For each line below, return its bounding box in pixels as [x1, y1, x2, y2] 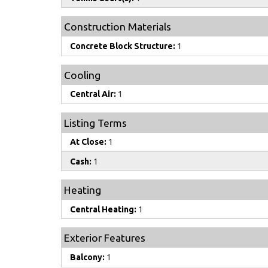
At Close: [70, 137, 106, 147]
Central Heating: [70, 204, 136, 214]
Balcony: [70, 252, 105, 262]
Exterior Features [64, 232, 145, 244]
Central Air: [70, 89, 116, 99]
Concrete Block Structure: [70, 41, 175, 51]
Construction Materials [64, 21, 171, 33]
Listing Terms [64, 117, 127, 129]
